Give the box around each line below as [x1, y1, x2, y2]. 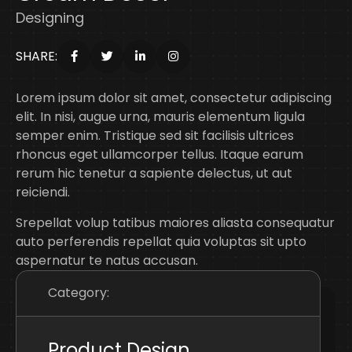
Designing [16, 7, 84, 27]
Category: [48, 284, 109, 302]
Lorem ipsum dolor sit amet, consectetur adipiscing [16, 88, 332, 107]
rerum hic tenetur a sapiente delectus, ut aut [16, 163, 292, 182]
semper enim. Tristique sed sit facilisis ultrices [16, 126, 294, 145]
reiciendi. [16, 182, 70, 201]
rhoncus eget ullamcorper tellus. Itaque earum [16, 145, 303, 163]
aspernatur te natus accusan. [16, 251, 198, 269]
